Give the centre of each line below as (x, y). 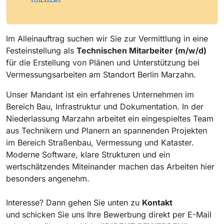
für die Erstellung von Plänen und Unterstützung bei (103, 62)
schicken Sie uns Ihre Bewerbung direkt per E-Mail (117, 214)
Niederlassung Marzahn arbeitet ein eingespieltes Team (110, 118)
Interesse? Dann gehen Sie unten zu (74, 202)
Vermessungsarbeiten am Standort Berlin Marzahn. (101, 74)
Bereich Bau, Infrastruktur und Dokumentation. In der (105, 106)
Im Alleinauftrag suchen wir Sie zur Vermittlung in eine (107, 38)
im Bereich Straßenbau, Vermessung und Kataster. (100, 142)
